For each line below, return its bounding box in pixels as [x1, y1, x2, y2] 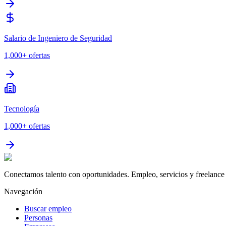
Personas [24, 213, 52, 222]
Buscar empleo [24, 204, 72, 213]
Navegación [4, 187, 42, 196]
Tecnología [4, 104, 39, 113]
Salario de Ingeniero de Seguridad [4, 33, 112, 42]
